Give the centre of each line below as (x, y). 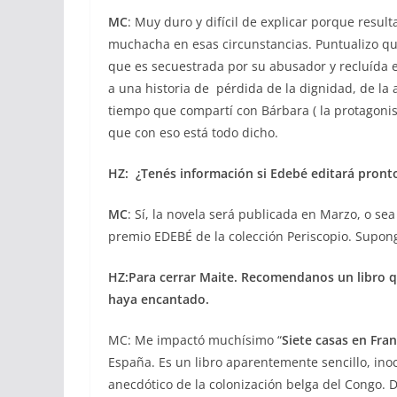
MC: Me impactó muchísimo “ (195, 340)
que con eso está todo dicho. (193, 132)
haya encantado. (159, 299)
